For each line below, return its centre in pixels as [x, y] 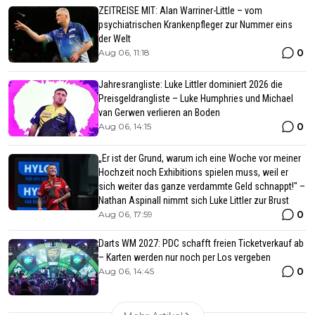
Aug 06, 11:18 [124, 53]
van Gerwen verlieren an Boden [159, 113]
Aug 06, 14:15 [125, 127]
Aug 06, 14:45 [126, 271]
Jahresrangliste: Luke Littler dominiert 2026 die [191, 85]
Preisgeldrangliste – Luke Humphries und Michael [196, 99]
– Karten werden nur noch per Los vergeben [185, 258]
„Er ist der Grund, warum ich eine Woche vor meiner [200, 159]
